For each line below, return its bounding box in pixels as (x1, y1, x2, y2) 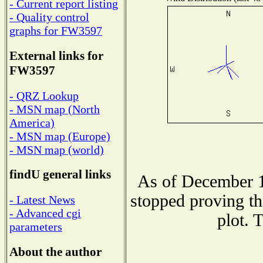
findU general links (9, 167, 111, 182)
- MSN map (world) (9, 143, 104, 156)
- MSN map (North (9, 102, 100, 116)
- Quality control (9, 11, 89, 24)
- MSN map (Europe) (9, 129, 110, 143)
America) (9, 116, 55, 129)
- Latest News (9, 193, 75, 207)
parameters (9, 220, 62, 234)
